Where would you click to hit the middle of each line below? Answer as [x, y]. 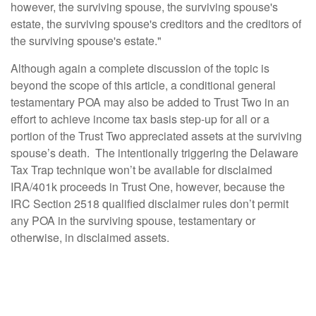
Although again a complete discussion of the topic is [140, 68]
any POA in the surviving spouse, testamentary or [133, 220]
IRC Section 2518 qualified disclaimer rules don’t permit [150, 203]
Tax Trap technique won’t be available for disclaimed [141, 170]
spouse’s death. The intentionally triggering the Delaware [154, 153]
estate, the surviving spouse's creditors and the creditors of [156, 24]
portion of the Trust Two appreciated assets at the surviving [156, 136]
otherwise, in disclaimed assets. [90, 237]
